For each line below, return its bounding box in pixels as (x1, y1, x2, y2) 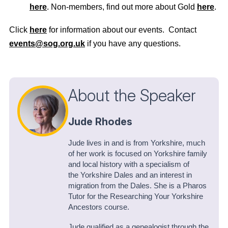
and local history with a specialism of (68, 160, 189, 168)
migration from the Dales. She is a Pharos (68, 181, 207, 190)
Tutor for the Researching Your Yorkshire (68, 192, 203, 201)
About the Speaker (68, 85, 196, 105)
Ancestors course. (68, 203, 129, 211)
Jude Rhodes (68, 115, 132, 128)
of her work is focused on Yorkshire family (68, 149, 207, 158)
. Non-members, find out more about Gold (47, 3, 197, 11)
